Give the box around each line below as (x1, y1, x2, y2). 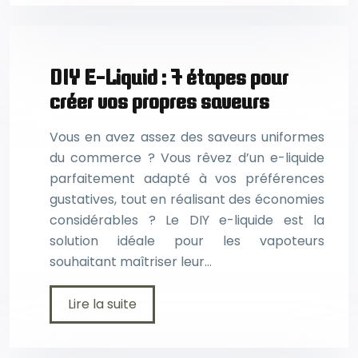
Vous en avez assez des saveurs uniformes (50, 128, 324, 146)
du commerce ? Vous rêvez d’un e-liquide (50, 149, 324, 167)
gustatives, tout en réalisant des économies (50, 190, 324, 209)
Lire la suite (68, 295, 137, 313)
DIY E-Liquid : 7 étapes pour (50, 64, 288, 89)
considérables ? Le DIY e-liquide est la (50, 211, 324, 229)
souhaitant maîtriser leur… (50, 253, 212, 271)
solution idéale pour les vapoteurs (50, 232, 324, 250)
